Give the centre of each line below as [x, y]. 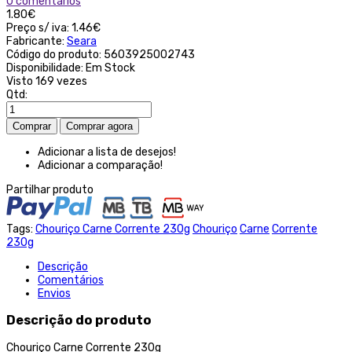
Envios [54, 293]
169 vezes [61, 81]
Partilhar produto [50, 189]
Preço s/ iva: [38, 27]
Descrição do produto [79, 321]
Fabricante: [37, 41]
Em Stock [110, 68]
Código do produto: [55, 54]
